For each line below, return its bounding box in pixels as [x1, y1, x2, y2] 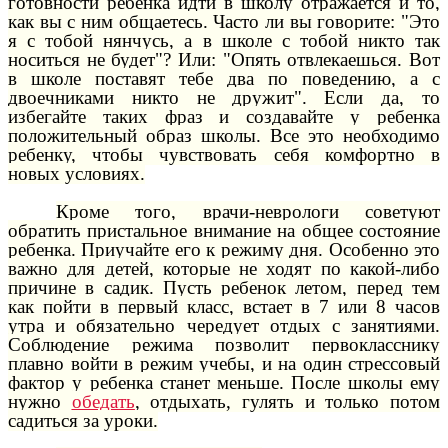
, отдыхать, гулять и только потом [134, 390, 441, 412]
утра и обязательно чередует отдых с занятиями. [8, 314, 440, 336]
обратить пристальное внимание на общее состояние [8, 219, 440, 241]
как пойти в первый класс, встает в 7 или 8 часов [8, 295, 440, 317]
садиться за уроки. [8, 409, 158, 431]
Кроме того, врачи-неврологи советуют [56, 200, 440, 222]
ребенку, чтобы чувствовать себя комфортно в [8, 144, 440, 166]
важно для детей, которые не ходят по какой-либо [8, 257, 440, 279]
